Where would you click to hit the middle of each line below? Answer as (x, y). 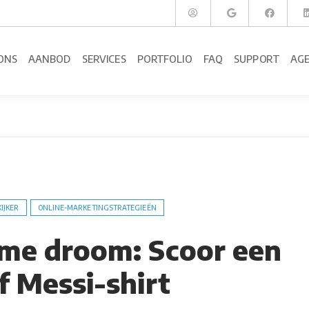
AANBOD (50, 59)
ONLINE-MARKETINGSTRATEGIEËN (97, 208)
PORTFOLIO (165, 59)
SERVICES (104, 59)
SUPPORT (257, 59)
